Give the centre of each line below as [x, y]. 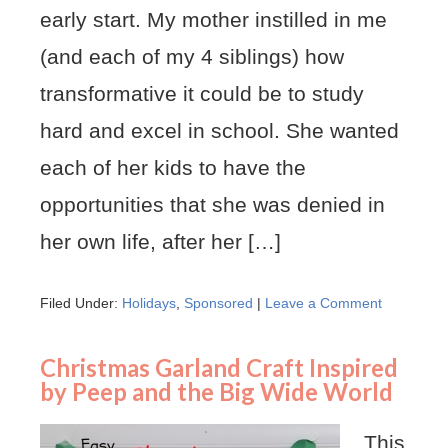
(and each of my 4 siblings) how [192, 56]
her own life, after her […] [160, 241]
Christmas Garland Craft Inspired [219, 367]
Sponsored [218, 303]
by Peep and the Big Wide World [216, 391]
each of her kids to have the [173, 167]
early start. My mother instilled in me [213, 19]
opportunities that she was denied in [212, 204]
